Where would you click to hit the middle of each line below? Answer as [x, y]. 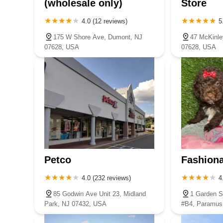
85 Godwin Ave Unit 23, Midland [100, 194]
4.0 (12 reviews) [105, 21]
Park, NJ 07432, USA [75, 204]
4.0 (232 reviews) [106, 178]
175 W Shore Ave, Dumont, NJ [98, 37]
